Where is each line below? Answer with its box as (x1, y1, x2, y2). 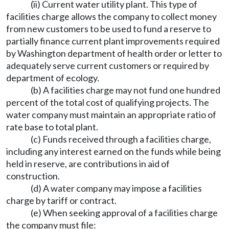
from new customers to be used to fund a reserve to (6, 23, 211, 34)
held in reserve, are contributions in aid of (6, 158, 170, 169)
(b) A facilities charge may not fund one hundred (31, 84, 220, 96)
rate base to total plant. (6, 121, 98, 132)
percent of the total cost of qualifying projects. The (6, 97, 209, 108)
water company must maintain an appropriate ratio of (6, 109, 216, 120)
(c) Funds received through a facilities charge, (31, 133, 211, 145)
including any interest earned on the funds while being (6, 146, 221, 157)
